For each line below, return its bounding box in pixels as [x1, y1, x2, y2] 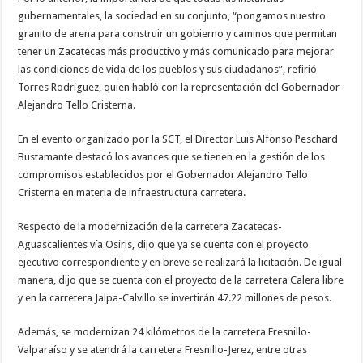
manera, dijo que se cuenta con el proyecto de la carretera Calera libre [18, 274, 344, 287]
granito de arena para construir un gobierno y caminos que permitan [18, 28, 338, 41]
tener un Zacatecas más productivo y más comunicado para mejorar [18, 45, 335, 58]
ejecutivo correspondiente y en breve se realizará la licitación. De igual [18, 256, 343, 269]
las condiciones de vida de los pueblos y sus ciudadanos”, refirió [18, 63, 318, 76]
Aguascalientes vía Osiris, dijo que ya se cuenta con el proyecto [18, 238, 310, 251]
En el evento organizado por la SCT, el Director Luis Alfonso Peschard [18, 133, 339, 146]
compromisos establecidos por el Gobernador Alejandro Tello [18, 169, 309, 181]
